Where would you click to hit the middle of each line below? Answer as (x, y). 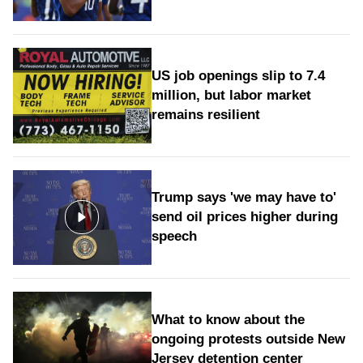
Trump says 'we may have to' (243, 198)
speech (174, 237)
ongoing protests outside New (248, 340)
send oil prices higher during (244, 217)
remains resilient (205, 114)
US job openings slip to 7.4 (238, 75)
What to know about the (228, 320)
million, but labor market (231, 95)
